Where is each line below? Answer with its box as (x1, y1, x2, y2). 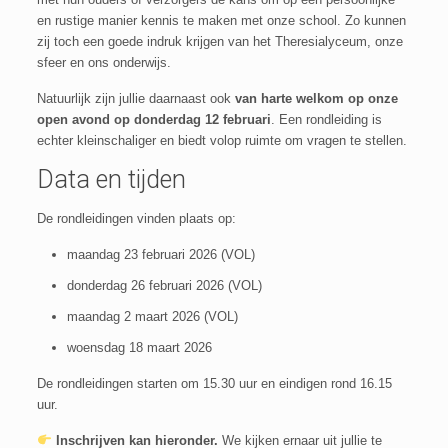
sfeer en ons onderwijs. (36, 55, 171, 70)
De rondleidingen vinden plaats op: (36, 211, 236, 226)
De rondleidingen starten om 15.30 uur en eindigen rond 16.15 (36, 376, 392, 391)
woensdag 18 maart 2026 (66, 340, 212, 355)
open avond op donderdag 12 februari (36, 112, 271, 127)
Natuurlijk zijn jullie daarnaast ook (36, 91, 235, 106)
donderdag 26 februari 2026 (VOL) (66, 278, 262, 293)
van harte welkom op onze (234, 91, 398, 106)
